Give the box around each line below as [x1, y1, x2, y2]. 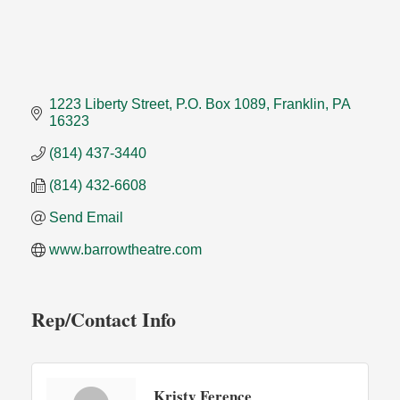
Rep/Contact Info [31, 304, 176, 335]
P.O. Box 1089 [176, 96, 266, 112]
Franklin [273, 96, 325, 112]
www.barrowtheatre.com [49, 242, 202, 258]
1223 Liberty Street [49, 96, 169, 112]
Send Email [49, 210, 123, 226]
